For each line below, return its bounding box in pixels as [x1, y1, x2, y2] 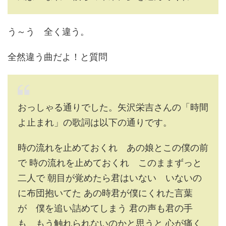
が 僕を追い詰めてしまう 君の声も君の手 [18, 203, 193, 213]
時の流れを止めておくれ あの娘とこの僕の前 [18, 142, 208, 153]
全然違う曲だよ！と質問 [8, 51, 107, 62]
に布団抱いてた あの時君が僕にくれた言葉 [18, 188, 193, 198]
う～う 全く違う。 [8, 26, 89, 37]
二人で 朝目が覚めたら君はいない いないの [18, 173, 202, 183]
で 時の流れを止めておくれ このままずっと [18, 157, 202, 168]
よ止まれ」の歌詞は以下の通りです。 [18, 117, 172, 128]
